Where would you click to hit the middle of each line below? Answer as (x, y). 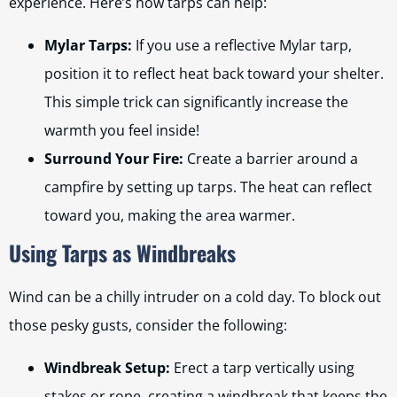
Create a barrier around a (271, 159)
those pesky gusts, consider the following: (148, 325)
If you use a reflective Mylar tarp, (242, 45)
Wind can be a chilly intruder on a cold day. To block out (195, 297)
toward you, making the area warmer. (170, 215)
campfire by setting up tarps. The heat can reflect (208, 187)
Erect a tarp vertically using (262, 368)
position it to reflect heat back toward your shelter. (214, 74)
